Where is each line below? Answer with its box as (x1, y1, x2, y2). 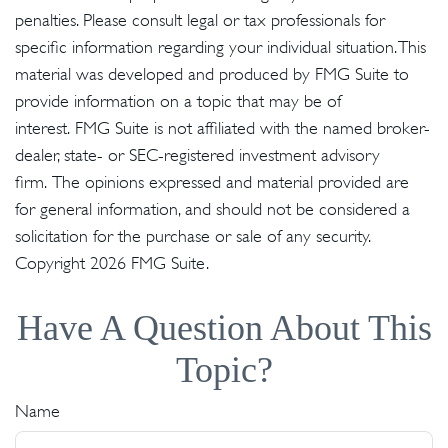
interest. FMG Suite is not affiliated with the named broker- (15, 118, 430, 138)
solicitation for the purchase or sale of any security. (15, 226, 370, 246)
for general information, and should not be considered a (15, 199, 410, 219)
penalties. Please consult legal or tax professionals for (15, 10, 385, 30)
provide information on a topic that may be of (15, 91, 341, 111)
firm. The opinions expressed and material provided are (15, 172, 409, 192)
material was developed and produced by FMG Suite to (15, 64, 409, 84)
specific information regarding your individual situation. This (15, 37, 426, 57)
